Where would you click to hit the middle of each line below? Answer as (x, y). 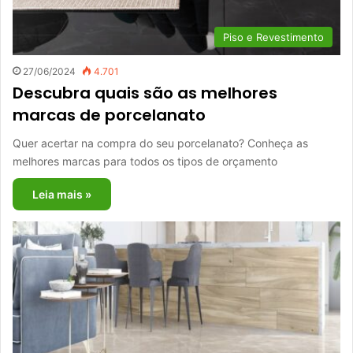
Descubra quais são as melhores (145, 93)
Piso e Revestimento (273, 37)
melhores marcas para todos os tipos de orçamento (145, 161)
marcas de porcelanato (109, 115)
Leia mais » (62, 194)
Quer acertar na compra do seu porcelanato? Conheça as (160, 143)
